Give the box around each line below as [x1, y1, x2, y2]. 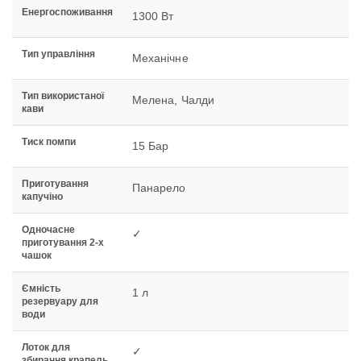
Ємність [22, 283, 60, 295]
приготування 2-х [22, 237, 104, 249]
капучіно [22, 191, 63, 203]
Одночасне [22, 224, 75, 236]
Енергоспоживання [22, 6, 113, 19]
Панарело [132, 181, 186, 195]
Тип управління [22, 48, 95, 60]
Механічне [132, 52, 189, 65]
